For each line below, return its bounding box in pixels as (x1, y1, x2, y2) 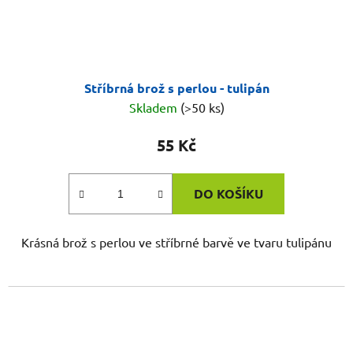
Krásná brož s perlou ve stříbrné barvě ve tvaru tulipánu (21, 234, 332, 251)
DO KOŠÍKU (194, 185, 263, 203)
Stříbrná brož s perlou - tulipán (84, 80, 269, 97)
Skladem (128, 99, 180, 116)
